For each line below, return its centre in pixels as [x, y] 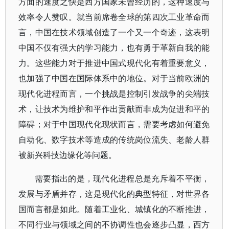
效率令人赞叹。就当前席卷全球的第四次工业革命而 [114, 17]
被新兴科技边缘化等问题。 [67, 155]
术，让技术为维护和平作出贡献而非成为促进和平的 [114, 109]
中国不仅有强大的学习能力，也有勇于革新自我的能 [114, 48]
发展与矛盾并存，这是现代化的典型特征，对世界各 [114, 194]
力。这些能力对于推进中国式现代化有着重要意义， [114, 63]
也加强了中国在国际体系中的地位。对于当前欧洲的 [114, 78]
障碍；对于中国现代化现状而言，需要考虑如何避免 [114, 124]
